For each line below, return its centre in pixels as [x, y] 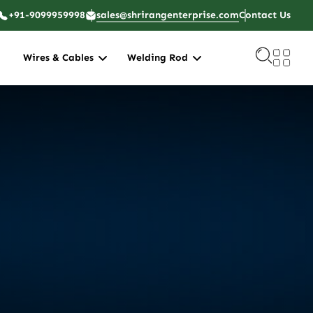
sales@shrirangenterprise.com [168, 15]
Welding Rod [158, 58]
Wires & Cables [58, 58]
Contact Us [265, 15]
